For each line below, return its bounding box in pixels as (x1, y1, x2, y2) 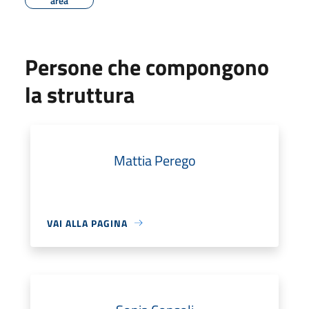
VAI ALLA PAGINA (47, 215, 128, 230)
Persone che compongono (25, 50, 269, 83)
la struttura (25, 77, 134, 111)
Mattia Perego (113, 149, 196, 171)
